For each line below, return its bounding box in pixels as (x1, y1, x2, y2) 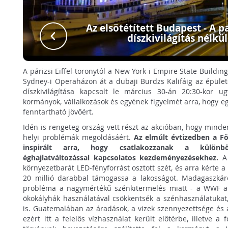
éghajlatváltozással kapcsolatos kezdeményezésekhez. (23, 152, 219, 162)
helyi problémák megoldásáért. (23, 132, 134, 142)
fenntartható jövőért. (23, 106, 94, 117)
